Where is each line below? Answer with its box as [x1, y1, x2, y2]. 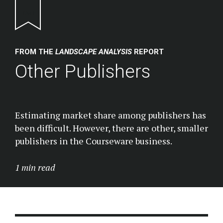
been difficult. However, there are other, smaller [15, 121, 208, 134]
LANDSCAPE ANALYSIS [55, 47, 132, 56]
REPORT [132, 47, 164, 56]
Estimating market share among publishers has [15, 109, 206, 121]
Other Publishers [15, 60, 150, 82]
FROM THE [15, 47, 55, 56]
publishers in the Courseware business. [15, 134, 172, 147]
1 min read [15, 161, 55, 173]
